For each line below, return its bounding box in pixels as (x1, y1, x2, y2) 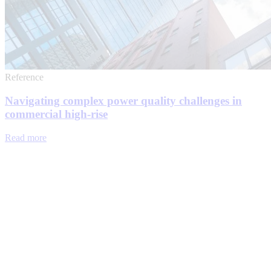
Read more (5, 132, 47, 143)
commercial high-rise (5, 108, 108, 121)
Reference (5, 72, 44, 83)
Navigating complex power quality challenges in (5, 94, 242, 108)
